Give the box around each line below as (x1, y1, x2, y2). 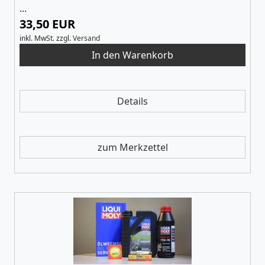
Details (117, 94, 148, 108)
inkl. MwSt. (20, 33, 54, 43)
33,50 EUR (20, 15, 75, 32)
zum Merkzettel (97, 140, 168, 154)
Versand (73, 33, 100, 43)
